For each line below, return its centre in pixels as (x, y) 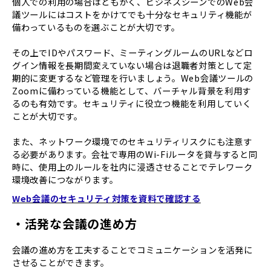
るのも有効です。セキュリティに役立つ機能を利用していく (132, 103)
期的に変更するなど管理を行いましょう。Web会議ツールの (133, 78)
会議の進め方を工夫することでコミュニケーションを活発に (132, 249)
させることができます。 (61, 262)
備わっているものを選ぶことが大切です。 (96, 27)
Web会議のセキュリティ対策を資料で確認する (106, 198)
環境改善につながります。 (65, 180)
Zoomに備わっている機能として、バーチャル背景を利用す (132, 91)
